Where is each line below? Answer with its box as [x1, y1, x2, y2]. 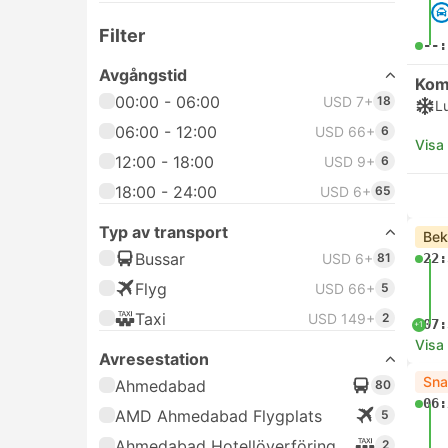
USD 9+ [324, 153, 375, 170]
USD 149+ [308, 310, 375, 327]
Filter [99, 24, 145, 46]
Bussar [135, 249, 185, 269]
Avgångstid [99, 65, 187, 85]
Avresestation [99, 349, 209, 369]
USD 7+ [323, 93, 373, 110]
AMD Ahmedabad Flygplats [115, 406, 322, 426]
